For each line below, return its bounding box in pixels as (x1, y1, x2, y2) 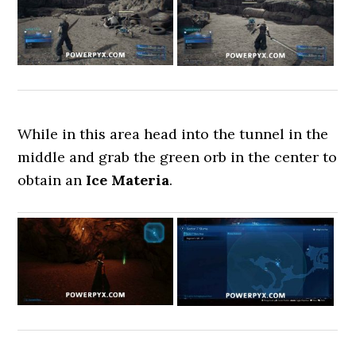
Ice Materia (86, 171, 170, 189)
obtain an (17, 171, 87, 189)
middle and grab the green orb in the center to (17, 148, 338, 166)
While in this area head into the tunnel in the (17, 125, 329, 143)
